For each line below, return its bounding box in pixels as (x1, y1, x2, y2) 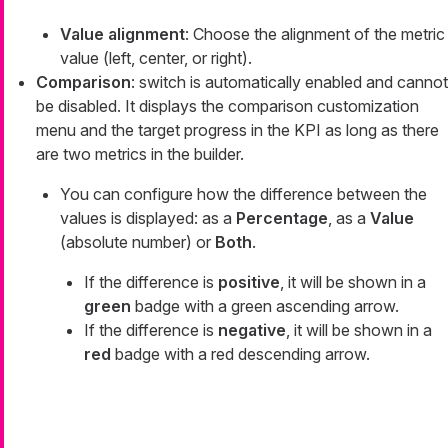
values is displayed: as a (60, 207, 236, 228)
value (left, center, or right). (60, 47, 252, 68)
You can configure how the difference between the (60, 183, 427, 204)
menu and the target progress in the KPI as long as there (36, 119, 439, 140)
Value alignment (60, 23, 185, 44)
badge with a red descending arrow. (111, 343, 370, 364)
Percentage (236, 207, 328, 228)
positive (218, 271, 280, 292)
